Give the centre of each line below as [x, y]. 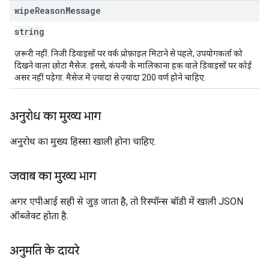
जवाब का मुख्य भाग [53, 176]
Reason [50, 11]
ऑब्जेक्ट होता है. [39, 216]
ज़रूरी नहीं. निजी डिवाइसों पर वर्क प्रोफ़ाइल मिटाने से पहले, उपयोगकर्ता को [128, 53]
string [29, 32]
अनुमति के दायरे [44, 251]
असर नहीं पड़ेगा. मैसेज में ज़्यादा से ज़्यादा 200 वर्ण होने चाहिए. [110, 77]
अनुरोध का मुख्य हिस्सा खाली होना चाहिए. [83, 141]
